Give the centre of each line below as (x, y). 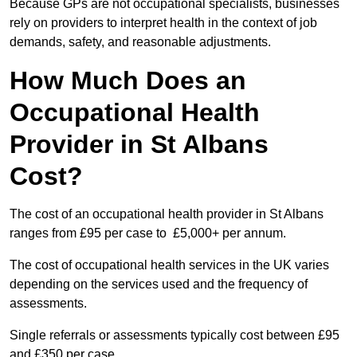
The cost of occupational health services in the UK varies (169, 265)
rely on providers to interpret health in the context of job (163, 23)
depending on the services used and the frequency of (159, 284)
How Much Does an (128, 81)
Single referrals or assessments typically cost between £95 (175, 335)
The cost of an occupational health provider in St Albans (167, 214)
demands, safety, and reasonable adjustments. (140, 42)
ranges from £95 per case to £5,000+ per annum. (148, 233)
